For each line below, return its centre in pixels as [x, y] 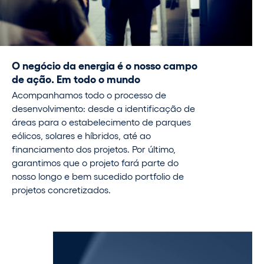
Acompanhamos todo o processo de [89, 95]
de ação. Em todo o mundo [76, 78]
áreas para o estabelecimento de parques [101, 122]
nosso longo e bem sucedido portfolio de [98, 176]
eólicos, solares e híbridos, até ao [81, 136]
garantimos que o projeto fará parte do [95, 163]
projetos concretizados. [61, 190]
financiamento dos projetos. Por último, [94, 149]
